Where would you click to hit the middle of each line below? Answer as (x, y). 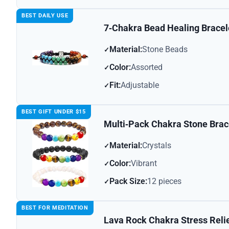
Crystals (157, 146)
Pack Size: (128, 181)
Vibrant (144, 164)
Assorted (147, 67)
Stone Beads (165, 50)
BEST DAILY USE (45, 16)
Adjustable (140, 85)
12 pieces (164, 181)
